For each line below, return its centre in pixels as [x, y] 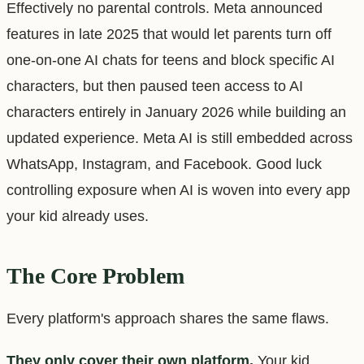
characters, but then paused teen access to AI [155, 86]
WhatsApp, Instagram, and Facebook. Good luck [164, 164]
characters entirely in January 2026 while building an [176, 112]
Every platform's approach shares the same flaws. [168, 318]
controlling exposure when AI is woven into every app [178, 190]
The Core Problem [95, 275]
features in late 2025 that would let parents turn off [169, 34]
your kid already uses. [78, 216]
